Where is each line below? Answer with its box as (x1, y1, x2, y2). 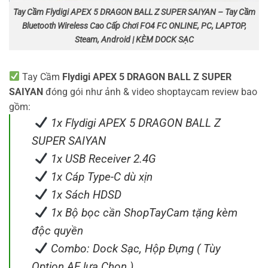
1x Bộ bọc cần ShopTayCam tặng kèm (47, 205, 237, 220)
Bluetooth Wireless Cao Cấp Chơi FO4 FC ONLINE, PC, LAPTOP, (22, 21, 246, 32)
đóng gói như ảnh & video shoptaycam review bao (43, 86, 257, 98)
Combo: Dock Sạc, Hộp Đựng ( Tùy (47, 241, 221, 255)
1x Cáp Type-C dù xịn (47, 169, 153, 184)
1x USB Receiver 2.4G (47, 151, 156, 166)
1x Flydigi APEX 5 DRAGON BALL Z (47, 115, 221, 130)
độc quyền (32, 223, 83, 237)
